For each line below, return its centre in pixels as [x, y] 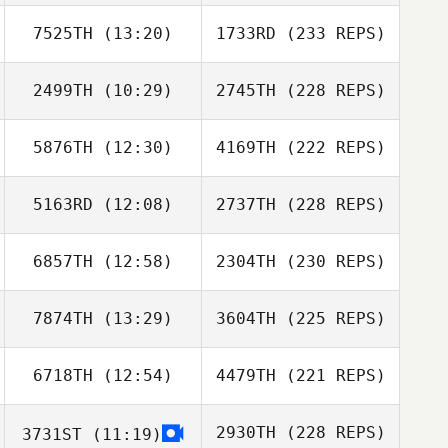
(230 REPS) [330, 261]
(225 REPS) [330, 318]
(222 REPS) [330, 147]
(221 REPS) [330, 375]
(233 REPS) [330, 33]
